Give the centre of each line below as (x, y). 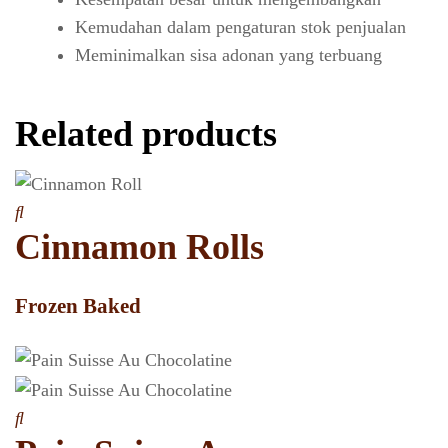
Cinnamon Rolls (139, 247)
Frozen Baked (78, 306)
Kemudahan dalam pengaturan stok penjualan (240, 27)
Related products (146, 134)
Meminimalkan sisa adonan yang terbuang (228, 55)
